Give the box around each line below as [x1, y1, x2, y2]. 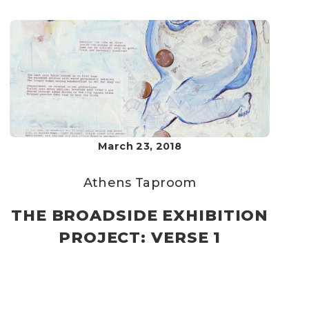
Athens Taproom [83, 175, 197, 190]
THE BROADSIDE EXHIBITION [11, 206, 269, 225]
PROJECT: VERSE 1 [59, 228, 221, 247]
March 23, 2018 [98, 140, 182, 152]
